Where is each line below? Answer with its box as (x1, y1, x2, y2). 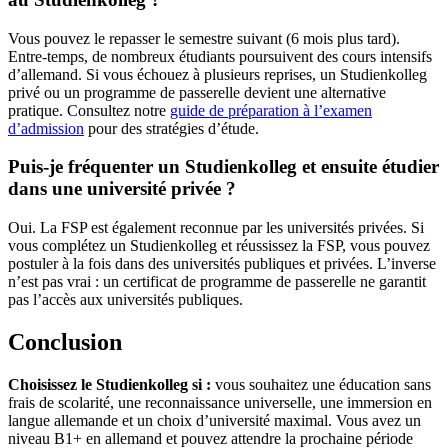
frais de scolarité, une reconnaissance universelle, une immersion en (8, 393, 432, 411)
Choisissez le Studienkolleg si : (8, 375, 211, 393)
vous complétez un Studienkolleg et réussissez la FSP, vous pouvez (8, 237, 430, 255)
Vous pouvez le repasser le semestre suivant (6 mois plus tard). (8, 29, 400, 47)
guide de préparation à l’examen (170, 101, 372, 119)
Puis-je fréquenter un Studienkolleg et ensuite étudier (8, 156, 439, 178)
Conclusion (8, 329, 122, 355)
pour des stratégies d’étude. (84, 119, 259, 137)
